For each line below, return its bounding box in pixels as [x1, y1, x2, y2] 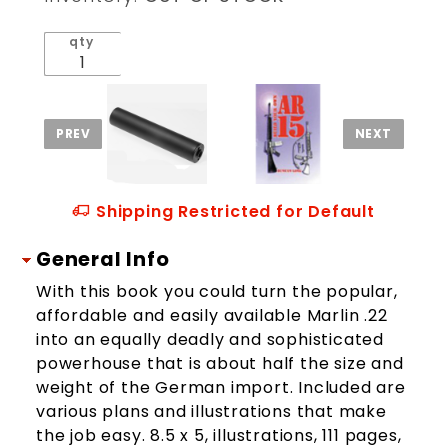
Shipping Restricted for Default [95, 200, 375, 224]
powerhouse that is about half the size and [36, 352, 404, 376]
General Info [36, 246, 170, 274]
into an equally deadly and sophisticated [36, 328, 384, 352]
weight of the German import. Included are [36, 376, 406, 400]
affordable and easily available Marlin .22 [36, 304, 388, 328]
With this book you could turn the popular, [36, 280, 398, 304]
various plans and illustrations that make [36, 400, 387, 424]
